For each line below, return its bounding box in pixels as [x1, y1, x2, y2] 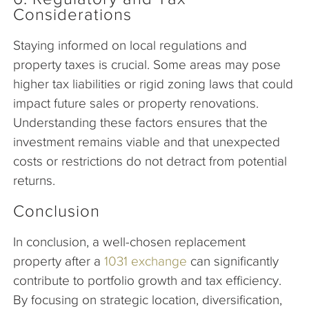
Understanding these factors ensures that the [13, 115, 268, 130]
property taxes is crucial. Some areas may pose [13, 57, 281, 72]
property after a [13, 254, 104, 269]
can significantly [190, 254, 279, 269]
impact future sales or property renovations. [13, 96, 259, 111]
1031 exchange [104, 254, 190, 269]
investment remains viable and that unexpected [13, 134, 280, 150]
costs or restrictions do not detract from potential [13, 154, 287, 169]
